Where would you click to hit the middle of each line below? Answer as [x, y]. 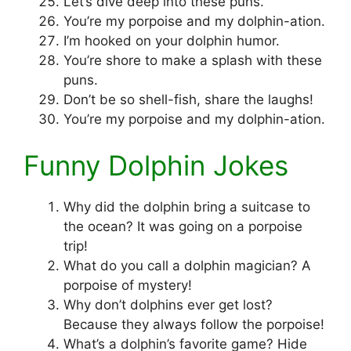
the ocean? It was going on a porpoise [183, 227]
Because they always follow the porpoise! [194, 325]
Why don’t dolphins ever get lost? [168, 305]
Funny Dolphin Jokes [156, 166]
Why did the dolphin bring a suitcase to [187, 207]
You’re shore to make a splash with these [193, 60]
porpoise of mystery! [128, 286]
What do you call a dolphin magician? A [187, 266]
